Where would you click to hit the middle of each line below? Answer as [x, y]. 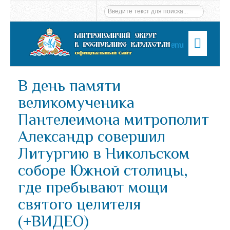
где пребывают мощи [93, 187]
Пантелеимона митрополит [113, 119]
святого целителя [80, 204]
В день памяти [69, 85]
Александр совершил [92, 136]
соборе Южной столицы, [103, 170]
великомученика [76, 102]
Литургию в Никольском [104, 153]
